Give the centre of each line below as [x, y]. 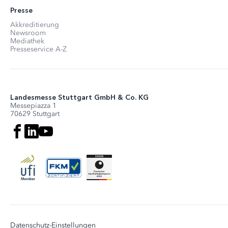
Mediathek [27, 41]
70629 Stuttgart [35, 114]
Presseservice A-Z [38, 49]
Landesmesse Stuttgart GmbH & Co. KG [79, 98]
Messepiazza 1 [33, 106]
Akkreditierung [35, 25]
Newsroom [28, 33]
